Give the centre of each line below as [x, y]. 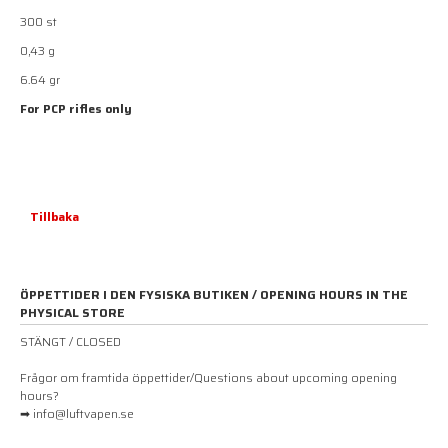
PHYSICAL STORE [72, 313]
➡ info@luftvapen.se [77, 414]
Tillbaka [54, 217]
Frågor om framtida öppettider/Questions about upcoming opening [208, 378]
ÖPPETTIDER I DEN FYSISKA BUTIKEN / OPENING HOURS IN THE [214, 295]
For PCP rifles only [76, 109]
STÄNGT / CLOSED [70, 342]
